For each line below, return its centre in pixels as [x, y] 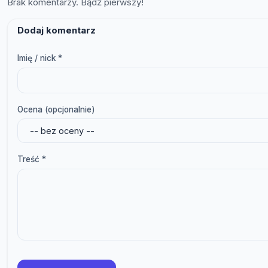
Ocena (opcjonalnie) [56, 109]
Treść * [32, 159]
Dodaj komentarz [57, 30]
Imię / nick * [40, 58]
